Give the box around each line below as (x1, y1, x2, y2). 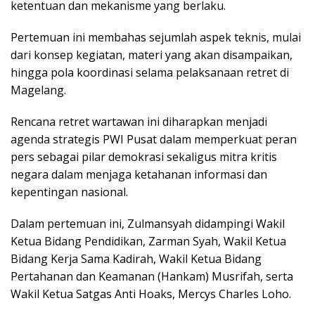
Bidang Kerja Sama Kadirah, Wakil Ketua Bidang (11, 251, 262, 267)
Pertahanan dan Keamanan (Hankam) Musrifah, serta (11, 269, 293, 285)
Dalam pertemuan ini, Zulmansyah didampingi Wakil (11, 216, 285, 232)
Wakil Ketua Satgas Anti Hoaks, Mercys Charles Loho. (11, 286, 291, 302)
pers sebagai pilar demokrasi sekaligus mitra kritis (11, 149, 277, 165)
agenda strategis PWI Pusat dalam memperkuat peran (11, 131, 297, 148)
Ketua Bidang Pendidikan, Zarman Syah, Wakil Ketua (11, 233, 286, 250)
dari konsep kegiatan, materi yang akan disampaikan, (11, 47, 292, 63)
